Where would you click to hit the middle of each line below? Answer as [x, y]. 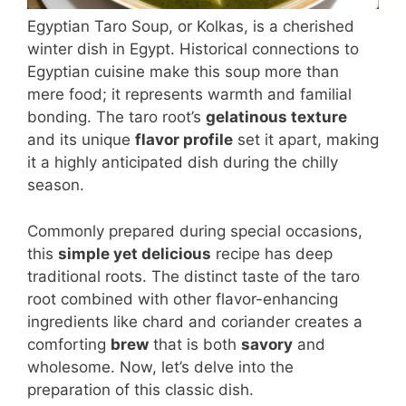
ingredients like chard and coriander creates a [195, 321]
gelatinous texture [276, 117]
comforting [69, 344]
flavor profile [184, 140]
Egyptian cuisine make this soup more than [183, 72]
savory [267, 344]
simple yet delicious [135, 253]
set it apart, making [306, 140]
